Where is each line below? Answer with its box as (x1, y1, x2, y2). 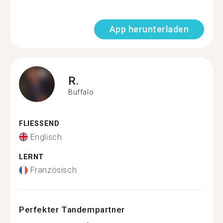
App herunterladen (109, 24, 189, 34)
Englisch (30, 132, 62, 142)
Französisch (30, 165, 77, 175)
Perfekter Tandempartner (19, 205, 125, 215)
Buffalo (68, 88, 94, 96)
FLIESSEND (19, 119, 54, 128)
